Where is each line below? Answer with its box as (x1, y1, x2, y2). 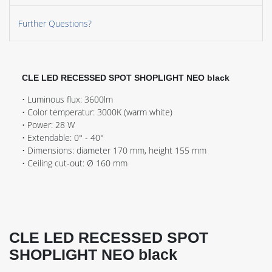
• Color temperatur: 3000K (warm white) (22, 106, 172, 118)
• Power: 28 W (22, 119, 75, 131)
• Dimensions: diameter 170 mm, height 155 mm (22, 144, 206, 157)
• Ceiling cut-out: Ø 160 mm (22, 157, 127, 169)
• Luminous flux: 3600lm (22, 93, 113, 106)
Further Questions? (18, 18, 92, 30)
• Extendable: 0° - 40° (22, 132, 104, 144)
